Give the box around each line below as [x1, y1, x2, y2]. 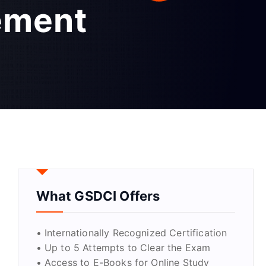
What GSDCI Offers [36, 188, 160, 204]
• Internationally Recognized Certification [36, 227, 227, 239]
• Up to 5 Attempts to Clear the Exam [36, 242, 211, 254]
